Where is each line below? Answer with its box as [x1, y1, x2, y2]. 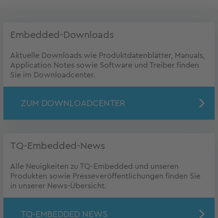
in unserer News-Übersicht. [10, 182, 107, 190]
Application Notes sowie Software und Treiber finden [10, 61, 199, 70]
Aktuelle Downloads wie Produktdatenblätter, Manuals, [10, 52, 205, 60]
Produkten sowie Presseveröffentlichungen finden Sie [10, 172, 200, 181]
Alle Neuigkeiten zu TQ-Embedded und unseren [10, 163, 179, 171]
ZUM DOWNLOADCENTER [21, 99, 125, 108]
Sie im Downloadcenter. [10, 71, 95, 79]
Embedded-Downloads [10, 30, 114, 40]
